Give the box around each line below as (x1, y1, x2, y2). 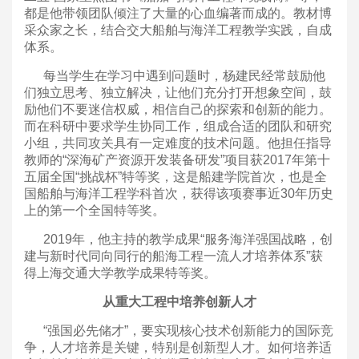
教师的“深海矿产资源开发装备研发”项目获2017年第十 (24, 152, 330, 167)
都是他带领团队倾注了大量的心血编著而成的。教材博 (24, 6, 332, 20)
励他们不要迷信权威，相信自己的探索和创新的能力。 (24, 102, 332, 116)
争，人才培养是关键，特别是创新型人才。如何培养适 (24, 340, 332, 354)
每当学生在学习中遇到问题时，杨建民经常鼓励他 (24, 68, 325, 83)
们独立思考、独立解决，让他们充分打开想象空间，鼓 (24, 85, 332, 99)
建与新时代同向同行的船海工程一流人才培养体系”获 (24, 248, 323, 263)
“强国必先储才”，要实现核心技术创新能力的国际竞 (24, 323, 333, 337)
